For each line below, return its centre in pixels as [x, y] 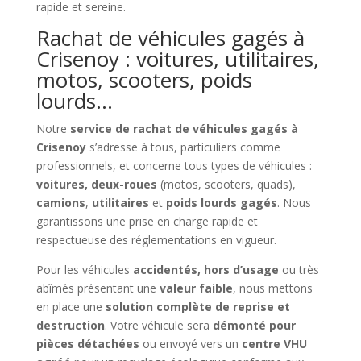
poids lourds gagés [221, 202]
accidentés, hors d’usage [205, 269]
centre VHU [274, 343]
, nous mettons [272, 288]
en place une [71, 306]
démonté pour [254, 325]
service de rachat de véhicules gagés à [184, 128]
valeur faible [196, 288]
